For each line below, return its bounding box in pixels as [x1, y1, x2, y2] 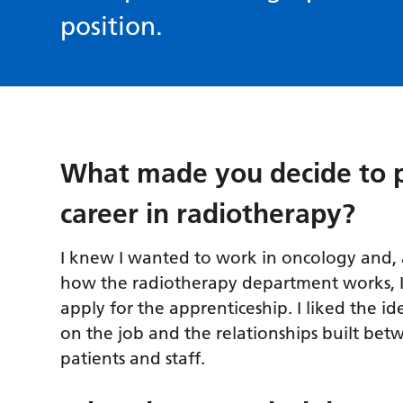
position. [60, 11, 164, 42]
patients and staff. [60, 348, 206, 370]
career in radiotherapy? [60, 198, 356, 231]
